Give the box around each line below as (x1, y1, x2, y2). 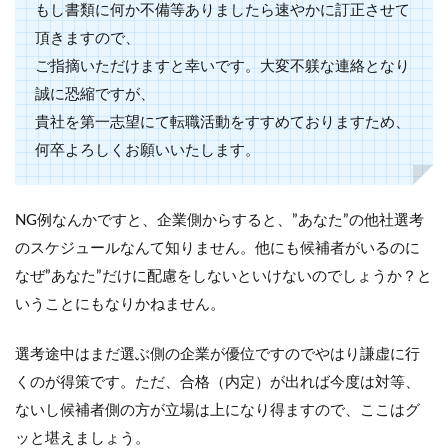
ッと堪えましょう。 (15, 430, 150, 446)
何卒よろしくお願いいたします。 (35, 142, 260, 158)
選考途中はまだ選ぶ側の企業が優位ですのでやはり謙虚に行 (15, 346, 420, 362)
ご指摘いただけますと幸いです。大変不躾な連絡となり (35, 58, 410, 74)
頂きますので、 (35, 30, 140, 46)
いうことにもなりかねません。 (15, 296, 225, 312)
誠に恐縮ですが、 (35, 86, 155, 102)
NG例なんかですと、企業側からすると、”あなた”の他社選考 (15, 212, 424, 228)
